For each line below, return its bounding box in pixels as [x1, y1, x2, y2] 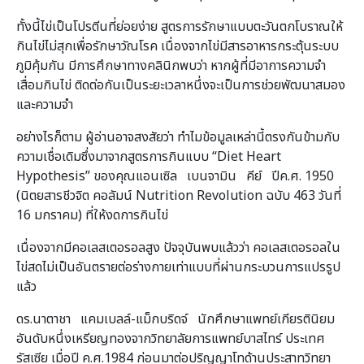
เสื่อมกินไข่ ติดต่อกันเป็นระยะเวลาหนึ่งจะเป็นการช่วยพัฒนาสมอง [16, 75, 345, 95]
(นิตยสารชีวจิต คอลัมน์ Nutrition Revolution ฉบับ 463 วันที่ [16, 185, 341, 206]
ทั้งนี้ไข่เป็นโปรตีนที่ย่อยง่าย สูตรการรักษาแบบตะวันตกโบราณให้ [16, 16, 343, 37]
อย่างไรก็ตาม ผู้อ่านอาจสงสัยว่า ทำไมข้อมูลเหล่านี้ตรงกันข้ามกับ [16, 127, 340, 147]
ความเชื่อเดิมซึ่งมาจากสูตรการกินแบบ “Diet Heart [16, 146, 281, 167]
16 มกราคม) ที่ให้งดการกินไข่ [16, 205, 168, 225]
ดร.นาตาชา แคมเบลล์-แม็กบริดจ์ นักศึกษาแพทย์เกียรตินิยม [16, 309, 335, 329]
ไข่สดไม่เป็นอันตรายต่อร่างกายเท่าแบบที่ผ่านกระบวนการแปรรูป [16, 257, 340, 277]
